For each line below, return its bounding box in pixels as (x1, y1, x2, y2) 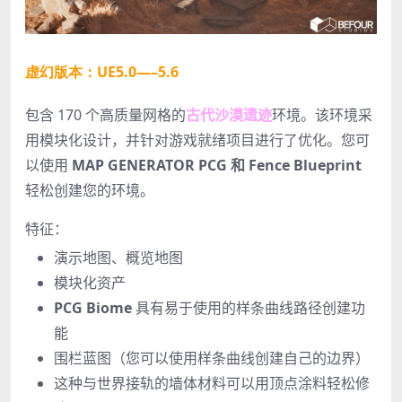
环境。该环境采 (272, 105, 372, 126)
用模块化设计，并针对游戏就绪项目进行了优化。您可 (25, 130, 370, 151)
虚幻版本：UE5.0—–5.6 (25, 62, 179, 83)
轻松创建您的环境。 (25, 180, 154, 201)
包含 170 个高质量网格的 (25, 105, 186, 126)
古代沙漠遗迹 (186, 105, 272, 126)
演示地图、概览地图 (54, 248, 183, 268)
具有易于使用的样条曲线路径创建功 (132, 298, 365, 319)
